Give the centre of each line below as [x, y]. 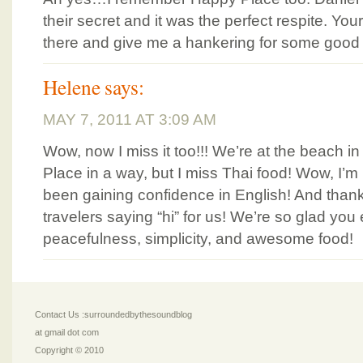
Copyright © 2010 [69, 350]
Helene [72, 87]
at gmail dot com [67, 332]
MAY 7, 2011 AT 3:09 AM [130, 120]
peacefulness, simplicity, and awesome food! [198, 239]
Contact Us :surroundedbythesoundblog [113, 314]
